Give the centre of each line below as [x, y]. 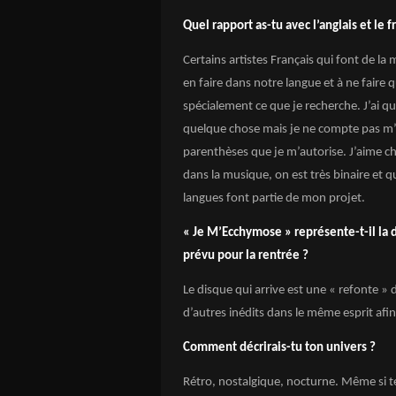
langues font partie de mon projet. [274, 198]
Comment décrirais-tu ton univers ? [279, 348]
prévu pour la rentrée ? [246, 256]
